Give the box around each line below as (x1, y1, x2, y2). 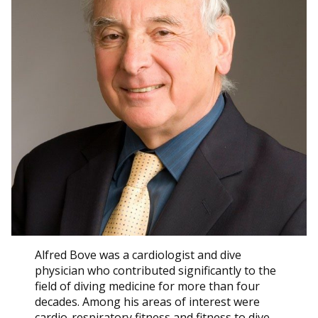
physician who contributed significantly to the (35, 262, 277, 278)
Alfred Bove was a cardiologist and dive (35, 246, 242, 263)
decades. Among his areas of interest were (35, 293, 261, 309)
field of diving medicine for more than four (35, 278, 261, 294)
